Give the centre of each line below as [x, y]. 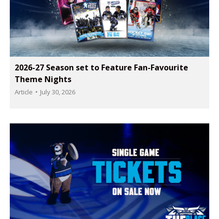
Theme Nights [43, 79]
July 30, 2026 [58, 92]
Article [24, 92]
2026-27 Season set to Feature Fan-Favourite [101, 67]
